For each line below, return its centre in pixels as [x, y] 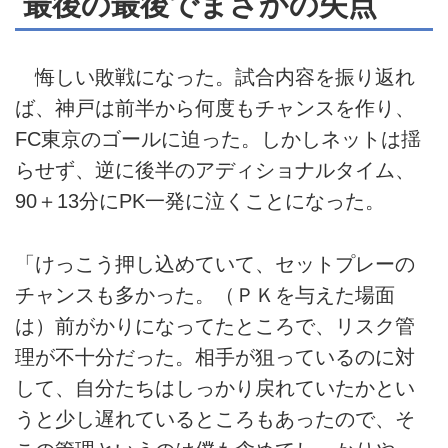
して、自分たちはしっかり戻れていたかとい [215, 387]
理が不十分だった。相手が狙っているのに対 [215, 356]
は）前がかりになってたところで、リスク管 [215, 325]
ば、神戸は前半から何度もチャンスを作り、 [215, 108]
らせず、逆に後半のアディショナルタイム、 [215, 170]
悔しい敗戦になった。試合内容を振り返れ [215, 77]
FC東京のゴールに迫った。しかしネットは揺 [218, 139]
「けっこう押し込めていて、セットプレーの [215, 263]
